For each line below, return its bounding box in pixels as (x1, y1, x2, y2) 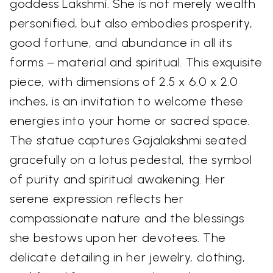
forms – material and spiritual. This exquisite (10, 54, 263, 69)
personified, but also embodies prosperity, (10, 15, 253, 30)
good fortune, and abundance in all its (10, 35, 232, 50)
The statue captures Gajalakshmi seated (10, 132, 247, 147)
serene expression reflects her (10, 191, 184, 206)
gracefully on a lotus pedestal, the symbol (10, 152, 252, 167)
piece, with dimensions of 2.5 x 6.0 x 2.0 (10, 74, 238, 89)
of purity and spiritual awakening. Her (10, 171, 225, 186)
